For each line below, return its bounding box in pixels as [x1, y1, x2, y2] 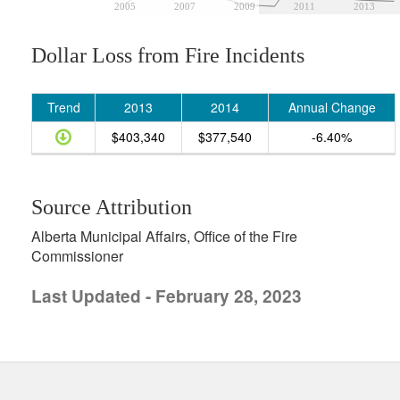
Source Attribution [31, 196, 192, 219]
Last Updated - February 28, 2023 [31, 284, 302, 308]
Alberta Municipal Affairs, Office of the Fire [31, 226, 297, 246]
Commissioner [31, 246, 123, 266]
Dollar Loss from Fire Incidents [31, 44, 304, 67]
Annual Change [287, 98, 376, 116]
